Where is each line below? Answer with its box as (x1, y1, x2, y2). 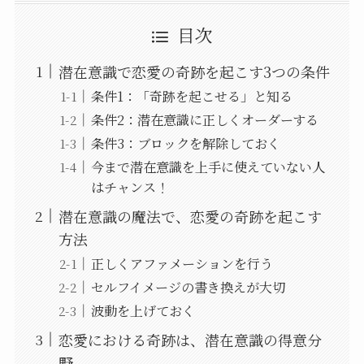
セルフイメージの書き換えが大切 (90, 276, 285, 297)
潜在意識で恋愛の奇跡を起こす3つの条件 (58, 60, 330, 82)
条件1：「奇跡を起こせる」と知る (90, 85, 292, 106)
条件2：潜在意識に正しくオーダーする (90, 109, 318, 129)
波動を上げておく (90, 300, 195, 320)
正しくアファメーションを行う (90, 253, 273, 273)
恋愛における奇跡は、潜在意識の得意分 (58, 328, 322, 350)
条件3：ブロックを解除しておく (90, 132, 280, 153)
